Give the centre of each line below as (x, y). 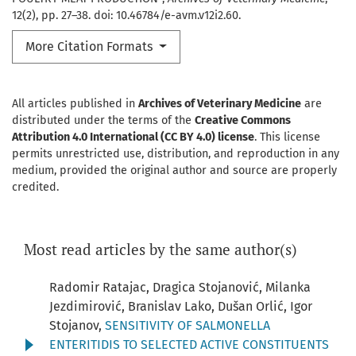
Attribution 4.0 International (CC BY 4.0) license (133, 137)
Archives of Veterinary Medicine (220, 104)
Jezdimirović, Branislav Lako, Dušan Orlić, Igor (181, 307)
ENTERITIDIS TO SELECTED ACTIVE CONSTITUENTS (189, 345)
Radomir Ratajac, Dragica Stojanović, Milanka (180, 288)
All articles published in (75, 104)
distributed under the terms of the (103, 121)
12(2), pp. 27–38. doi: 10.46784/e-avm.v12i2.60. (126, 16)
